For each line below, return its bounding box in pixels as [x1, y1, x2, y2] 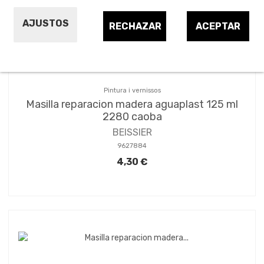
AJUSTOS [22, 18, 69, 29]
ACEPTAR [195, 21, 240, 32]
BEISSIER [112, 127, 152, 138]
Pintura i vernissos [103, 86, 161, 94]
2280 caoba [102, 110, 162, 123]
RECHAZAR [109, 21, 162, 32]
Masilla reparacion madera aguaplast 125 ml [26, 97, 238, 111]
